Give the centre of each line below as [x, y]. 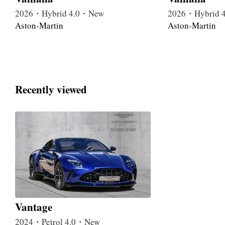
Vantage [34, 207]
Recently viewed [51, 89]
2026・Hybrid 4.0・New [60, 14]
